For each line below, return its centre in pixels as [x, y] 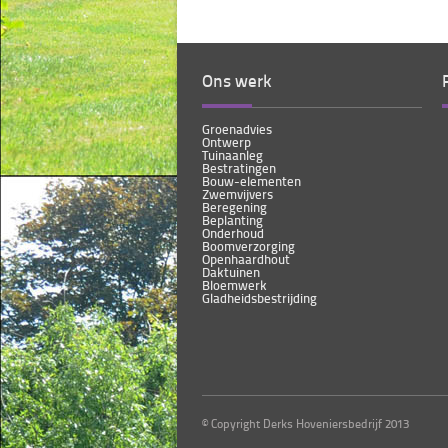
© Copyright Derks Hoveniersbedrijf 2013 [305, 423]
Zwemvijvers [237, 194]
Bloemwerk [234, 285]
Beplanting [232, 220]
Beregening [234, 207]
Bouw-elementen [251, 181]
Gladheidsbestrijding [259, 298]
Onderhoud [233, 233]
